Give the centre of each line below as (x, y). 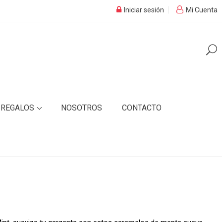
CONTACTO (142, 108)
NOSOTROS (82, 108)
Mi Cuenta (201, 10)
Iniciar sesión (143, 10)
